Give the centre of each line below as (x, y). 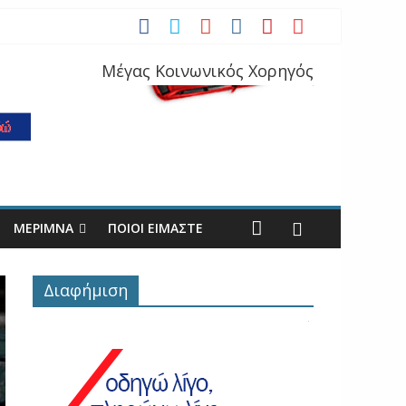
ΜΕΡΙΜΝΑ (43, 228)
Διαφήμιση (86, 290)
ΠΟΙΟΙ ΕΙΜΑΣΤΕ (155, 228)
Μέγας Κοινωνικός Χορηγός (208, 71)
